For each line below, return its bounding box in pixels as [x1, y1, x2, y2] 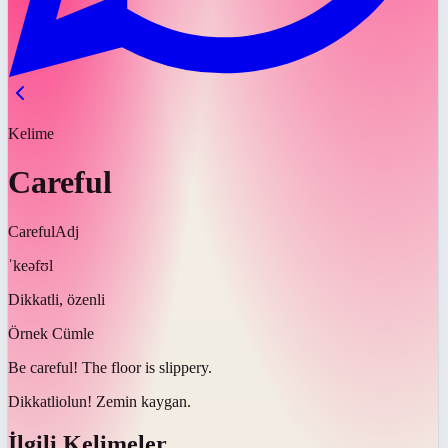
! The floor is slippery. [73, 358, 212, 376]
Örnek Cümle [8, 324, 94, 342]
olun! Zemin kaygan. [59, 392, 191, 410]
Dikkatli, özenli [8, 290, 105, 308]
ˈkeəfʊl [8, 256, 53, 274]
